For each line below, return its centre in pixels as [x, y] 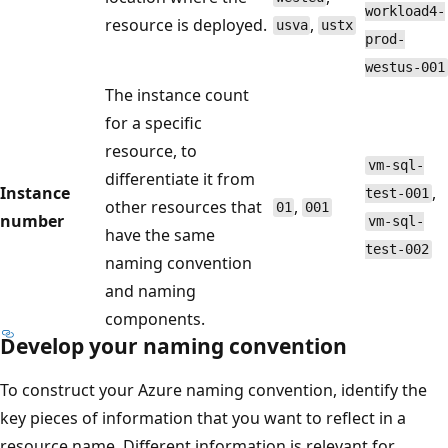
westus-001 [405, 67]
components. [155, 318]
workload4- [405, 11]
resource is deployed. [186, 24]
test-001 [397, 193]
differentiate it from [180, 178]
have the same [160, 234]
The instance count [177, 94]
